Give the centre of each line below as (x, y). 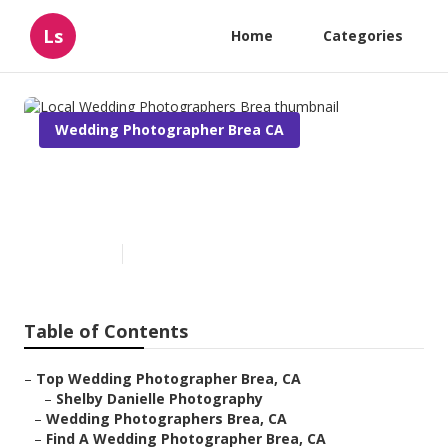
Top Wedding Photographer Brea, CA (168, 379)
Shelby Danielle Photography (159, 399)
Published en (75, 254)
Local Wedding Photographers (219, 180)
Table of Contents (106, 331)
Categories (363, 35)
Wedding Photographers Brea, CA (166, 419)
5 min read (163, 254)
